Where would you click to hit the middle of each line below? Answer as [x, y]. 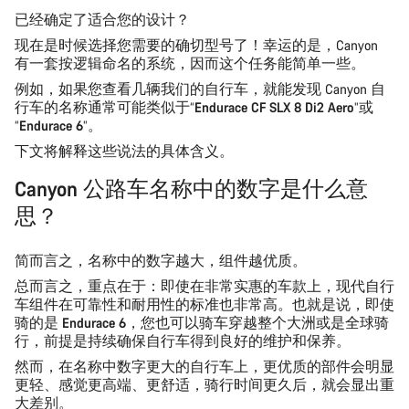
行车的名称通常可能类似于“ [105, 107]
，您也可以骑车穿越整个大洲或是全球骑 [257, 322]
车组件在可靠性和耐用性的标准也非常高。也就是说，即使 [204, 304]
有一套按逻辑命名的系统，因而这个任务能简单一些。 [190, 63]
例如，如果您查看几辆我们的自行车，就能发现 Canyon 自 [200, 89]
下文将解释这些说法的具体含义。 [124, 151]
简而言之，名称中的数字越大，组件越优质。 [161, 260]
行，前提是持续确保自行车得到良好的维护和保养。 [183, 341]
